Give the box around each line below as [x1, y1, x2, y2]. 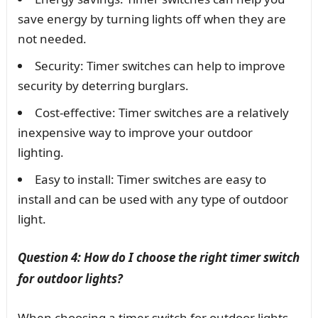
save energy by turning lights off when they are [17, 11, 286, 28]
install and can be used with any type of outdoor [17, 191, 288, 208]
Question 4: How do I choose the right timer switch [17, 249, 300, 266]
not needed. [17, 31, 87, 48]
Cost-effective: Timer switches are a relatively [34, 104, 289, 121]
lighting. [17, 144, 64, 161]
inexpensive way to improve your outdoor [17, 124, 253, 141]
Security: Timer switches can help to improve [34, 57, 285, 75]
